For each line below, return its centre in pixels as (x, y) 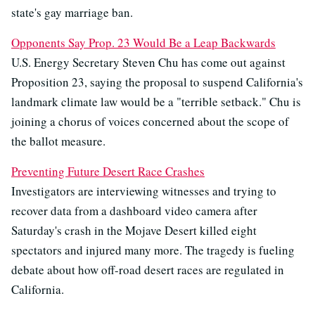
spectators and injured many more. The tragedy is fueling (153, 250)
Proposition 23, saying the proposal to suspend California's (157, 82)
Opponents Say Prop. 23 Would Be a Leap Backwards (143, 43)
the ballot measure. (58, 141)
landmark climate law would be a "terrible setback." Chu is (156, 102)
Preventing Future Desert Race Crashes (108, 172)
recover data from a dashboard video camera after (134, 211)
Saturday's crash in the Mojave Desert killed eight (134, 231)
